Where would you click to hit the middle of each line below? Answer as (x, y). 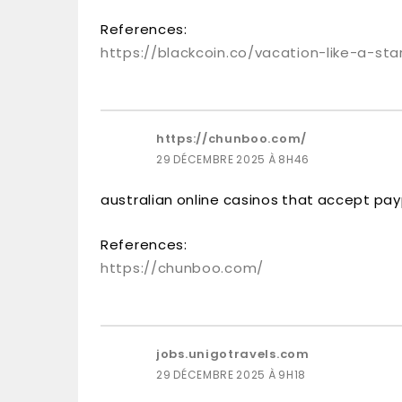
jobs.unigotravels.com (233, 354)
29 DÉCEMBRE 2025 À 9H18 (232, 375)
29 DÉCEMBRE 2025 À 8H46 (233, 159)
